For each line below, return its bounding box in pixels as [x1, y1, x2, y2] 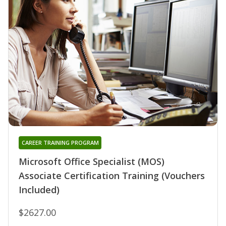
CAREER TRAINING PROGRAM [21, 139, 99, 147]
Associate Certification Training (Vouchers [19, 169, 205, 182]
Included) [19, 184, 60, 196]
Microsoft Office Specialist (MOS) [19, 155, 164, 168]
